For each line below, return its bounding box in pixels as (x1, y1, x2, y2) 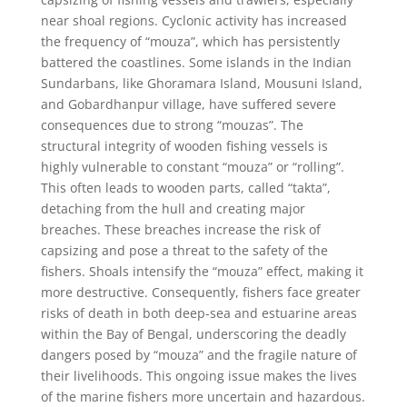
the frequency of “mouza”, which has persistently (40, 32, 340, 50)
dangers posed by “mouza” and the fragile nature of (40, 345, 357, 363)
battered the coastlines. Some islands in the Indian (40, 53, 352, 71)
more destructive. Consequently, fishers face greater (40, 283, 361, 301)
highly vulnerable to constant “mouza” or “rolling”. (40, 157, 344, 175)
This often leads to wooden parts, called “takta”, (40, 178, 331, 196)
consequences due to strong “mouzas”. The (40, 115, 303, 134)
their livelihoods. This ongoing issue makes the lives (40, 366, 357, 384)
